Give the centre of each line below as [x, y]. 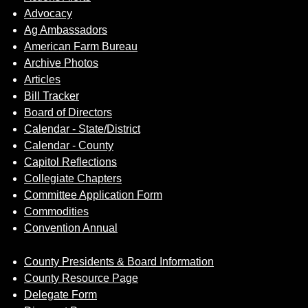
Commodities [56, 211]
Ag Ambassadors [66, 30]
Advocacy [48, 13]
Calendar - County [69, 145]
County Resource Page [81, 278]
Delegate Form [60, 294]
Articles [42, 79]
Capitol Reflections [70, 162]
